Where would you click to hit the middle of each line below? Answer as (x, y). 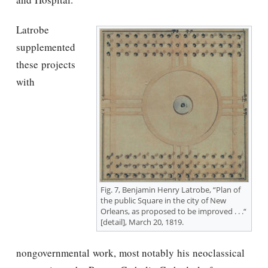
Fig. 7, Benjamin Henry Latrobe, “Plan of (170, 190)
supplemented (46, 47)
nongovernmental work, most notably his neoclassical (130, 252)
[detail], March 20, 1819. (142, 222)
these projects (46, 65)
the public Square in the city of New (163, 200)
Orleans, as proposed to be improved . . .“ (173, 211)
